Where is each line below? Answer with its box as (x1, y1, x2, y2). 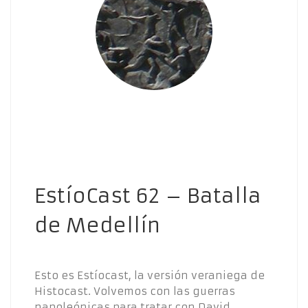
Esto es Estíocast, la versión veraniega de (34, 269, 265, 283)
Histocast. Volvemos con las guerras (34, 285, 235, 298)
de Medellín (34, 213, 160, 239)
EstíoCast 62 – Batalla (34, 184, 261, 209)
